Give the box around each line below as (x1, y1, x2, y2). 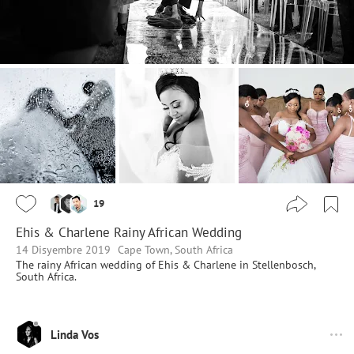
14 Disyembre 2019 (16, 243, 111, 258)
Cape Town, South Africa (118, 243, 233, 258)
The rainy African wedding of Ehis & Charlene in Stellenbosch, (16, 258, 315, 273)
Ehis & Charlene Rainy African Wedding (16, 224, 242, 242)
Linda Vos (51, 326, 99, 342)
